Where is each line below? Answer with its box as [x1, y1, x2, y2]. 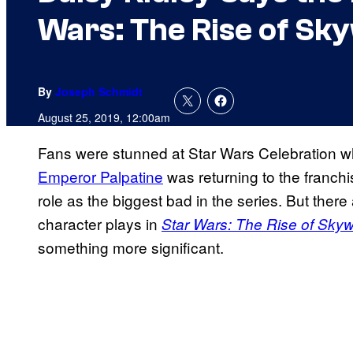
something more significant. [38, 236, 224, 258]
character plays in [38, 213, 162, 235]
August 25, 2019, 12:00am [38, 110, 170, 126]
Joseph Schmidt [55, 84, 143, 100]
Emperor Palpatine [38, 165, 163, 188]
